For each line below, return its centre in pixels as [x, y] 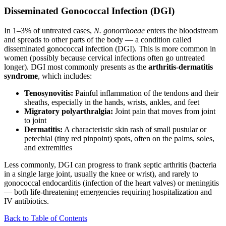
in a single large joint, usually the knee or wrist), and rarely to [101, 174]
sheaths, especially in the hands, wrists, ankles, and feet [112, 102]
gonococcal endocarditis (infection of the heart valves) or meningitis [111, 183]
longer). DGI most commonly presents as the [76, 67]
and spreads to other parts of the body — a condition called [98, 39]
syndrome [21, 76]
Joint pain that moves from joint [164, 111]
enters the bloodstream [181, 30]
